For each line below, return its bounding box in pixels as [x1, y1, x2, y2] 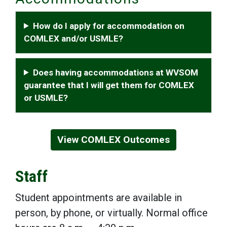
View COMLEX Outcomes [57, 133, 170, 145]
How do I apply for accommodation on [33, 20, 185, 31]
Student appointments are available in [15, 191, 182, 204]
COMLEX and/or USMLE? [24, 33, 123, 44]
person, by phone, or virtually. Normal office [15, 206, 208, 219]
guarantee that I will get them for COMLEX [24, 80, 194, 90]
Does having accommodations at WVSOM [33, 67, 199, 78]
